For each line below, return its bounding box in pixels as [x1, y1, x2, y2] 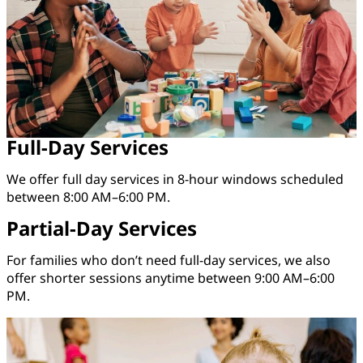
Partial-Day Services [6, 215, 197, 242]
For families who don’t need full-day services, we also [6, 251, 331, 270]
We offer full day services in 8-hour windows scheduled [6, 170, 344, 189]
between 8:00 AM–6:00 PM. [6, 188, 170, 207]
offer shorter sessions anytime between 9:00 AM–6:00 [6, 269, 335, 288]
